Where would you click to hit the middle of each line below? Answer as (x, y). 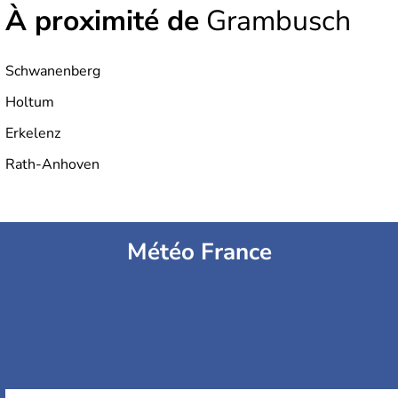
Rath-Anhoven (52, 165)
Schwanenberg (53, 72)
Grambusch (275, 21)
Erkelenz (33, 134)
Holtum (30, 103)
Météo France (199, 252)
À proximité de (102, 21)
